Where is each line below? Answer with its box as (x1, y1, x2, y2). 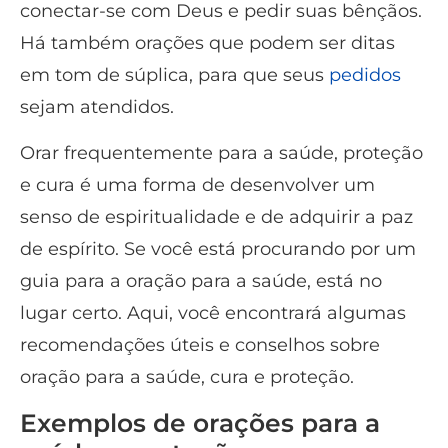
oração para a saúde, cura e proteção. (20, 366, 354, 389)
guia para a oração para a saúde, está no (20, 270, 382, 293)
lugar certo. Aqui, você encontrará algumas (20, 302, 406, 325)
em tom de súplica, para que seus (20, 64, 329, 87)
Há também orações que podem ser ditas (20, 32, 395, 55)
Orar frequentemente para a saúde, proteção (20, 142, 423, 165)
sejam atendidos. (20, 96, 174, 119)
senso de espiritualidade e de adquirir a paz (20, 206, 413, 229)
